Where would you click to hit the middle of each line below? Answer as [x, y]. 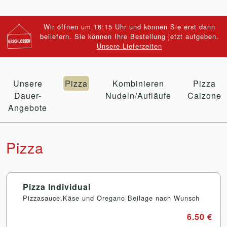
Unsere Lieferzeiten [129, 46]
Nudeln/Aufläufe [138, 96]
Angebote [28, 108]
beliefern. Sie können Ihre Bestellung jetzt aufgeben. [129, 36]
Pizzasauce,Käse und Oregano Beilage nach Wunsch [111, 198]
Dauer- [28, 96]
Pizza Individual [57, 187]
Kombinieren [138, 84]
